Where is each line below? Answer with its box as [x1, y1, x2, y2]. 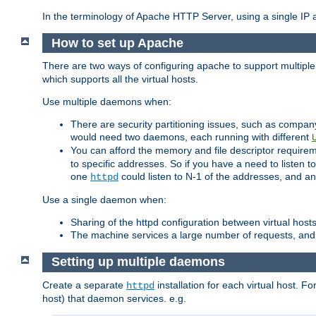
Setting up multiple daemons [51, 255, 225, 269]
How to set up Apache [51, 35, 183, 50]
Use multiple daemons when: [42, 96, 171, 108]
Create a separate [42, 279, 126, 291]
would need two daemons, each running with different [71, 131, 312, 143]
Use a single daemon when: [42, 194, 166, 206]
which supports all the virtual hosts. [42, 73, 198, 85]
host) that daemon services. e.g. [42, 292, 186, 304]
